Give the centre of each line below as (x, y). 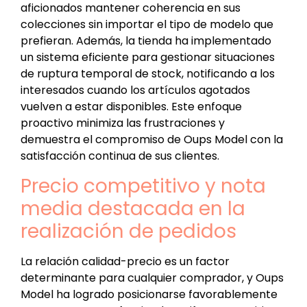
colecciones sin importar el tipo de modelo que (147, 25)
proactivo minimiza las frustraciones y (123, 123)
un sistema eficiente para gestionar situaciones (148, 58)
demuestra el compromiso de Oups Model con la (152, 140)
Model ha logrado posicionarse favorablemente (149, 294)
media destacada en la (133, 208)
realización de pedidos (128, 231)
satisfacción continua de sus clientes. (120, 156)
